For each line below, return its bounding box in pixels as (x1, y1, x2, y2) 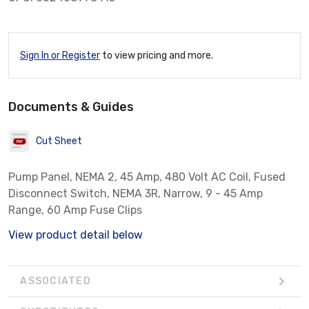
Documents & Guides (8, 99, 134, 114)
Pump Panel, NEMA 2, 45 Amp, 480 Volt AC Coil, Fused (8, 170, 286, 183)
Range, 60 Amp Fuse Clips (8, 203, 142, 217)
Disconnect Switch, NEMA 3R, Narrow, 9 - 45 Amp (8, 186, 263, 200)
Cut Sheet (36, 135, 82, 148)
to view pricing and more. (100, 49, 213, 61)
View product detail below (8, 228, 143, 241)
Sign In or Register (20, 49, 100, 61)
